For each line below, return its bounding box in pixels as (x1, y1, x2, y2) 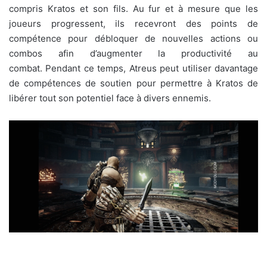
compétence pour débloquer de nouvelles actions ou (9, 33, 258, 45)
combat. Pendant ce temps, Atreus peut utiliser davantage (9, 63, 258, 74)
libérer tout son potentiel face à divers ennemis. (9, 92, 211, 104)
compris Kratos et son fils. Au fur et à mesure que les (9, 3, 258, 15)
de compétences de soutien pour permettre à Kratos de (9, 77, 258, 89)
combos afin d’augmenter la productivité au (9, 48, 258, 60)
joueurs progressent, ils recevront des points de (9, 18, 258, 30)
